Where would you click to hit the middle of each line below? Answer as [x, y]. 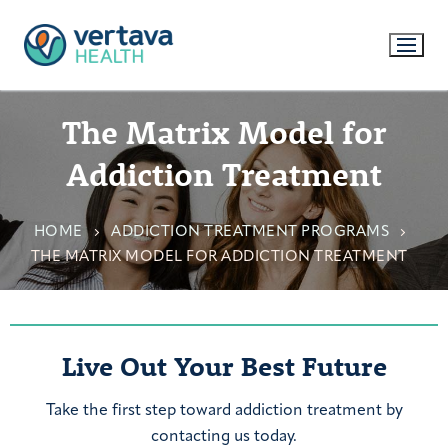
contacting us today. [224, 436]
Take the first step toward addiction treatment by [224, 410]
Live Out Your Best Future [224, 366]
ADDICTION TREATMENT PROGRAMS [250, 232]
